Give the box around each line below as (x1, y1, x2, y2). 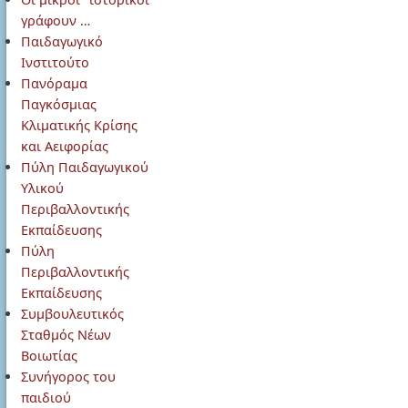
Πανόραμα (21, 75, 87, 92)
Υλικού (21, 179, 64, 197)
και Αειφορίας (21, 138, 108, 155)
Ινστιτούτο (21, 54, 89, 71)
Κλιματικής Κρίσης (21, 117, 138, 134)
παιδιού (21, 389, 71, 406)
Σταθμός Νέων (21, 326, 111, 343)
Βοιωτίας (21, 347, 77, 364)
